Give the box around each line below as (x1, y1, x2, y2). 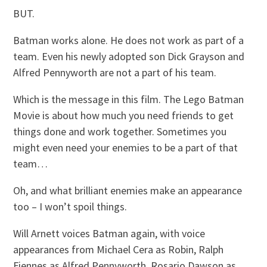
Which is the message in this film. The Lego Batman (13, 92, 244, 106)
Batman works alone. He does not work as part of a (13, 33, 244, 47)
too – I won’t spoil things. (13, 199, 128, 213)
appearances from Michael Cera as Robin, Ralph (13, 242, 224, 256)
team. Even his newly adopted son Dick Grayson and (13, 49, 245, 63)
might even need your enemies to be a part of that (13, 140, 238, 154)
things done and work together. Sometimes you (13, 124, 227, 138)
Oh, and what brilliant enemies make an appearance (13, 183, 243, 197)
